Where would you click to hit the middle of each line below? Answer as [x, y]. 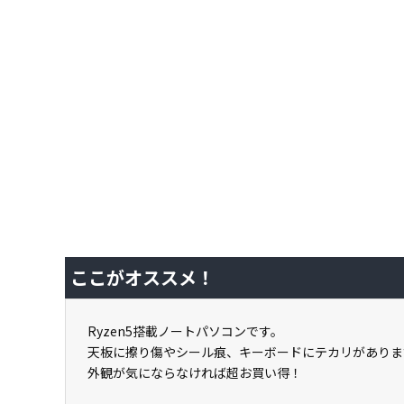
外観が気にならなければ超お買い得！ [195, 372]
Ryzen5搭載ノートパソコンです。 [185, 331]
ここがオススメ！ [142, 277]
